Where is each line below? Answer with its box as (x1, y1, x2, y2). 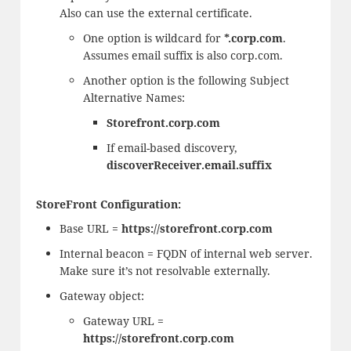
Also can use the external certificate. (59, 5, 252, 21)
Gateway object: (59, 288, 144, 303)
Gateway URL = (82, 313, 164, 328)
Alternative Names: (82, 90, 185, 106)
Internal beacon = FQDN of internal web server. (59, 245, 313, 261)
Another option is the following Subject (82, 73, 289, 89)
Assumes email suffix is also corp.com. (82, 48, 283, 63)
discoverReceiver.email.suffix (106, 157, 272, 173)
